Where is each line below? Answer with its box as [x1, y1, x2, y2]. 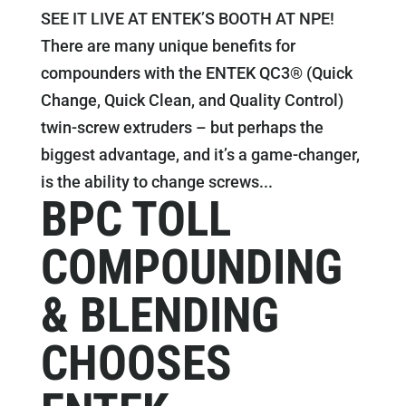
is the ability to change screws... [40, 172, 273, 191]
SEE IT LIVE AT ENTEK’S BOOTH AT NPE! [40, 9, 334, 28]
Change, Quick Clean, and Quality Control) [40, 91, 343, 110]
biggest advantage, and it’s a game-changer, [40, 145, 360, 164]
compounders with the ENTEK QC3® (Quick [40, 63, 353, 82]
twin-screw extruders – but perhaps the [40, 118, 324, 137]
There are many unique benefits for [40, 36, 295, 55]
